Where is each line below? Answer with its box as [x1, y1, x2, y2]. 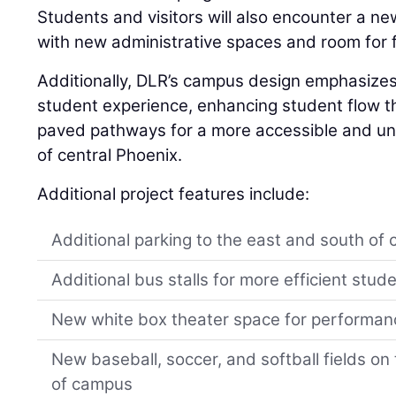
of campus [51, 373, 133, 394]
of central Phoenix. [37, 144, 183, 165]
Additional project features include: [37, 183, 310, 204]
